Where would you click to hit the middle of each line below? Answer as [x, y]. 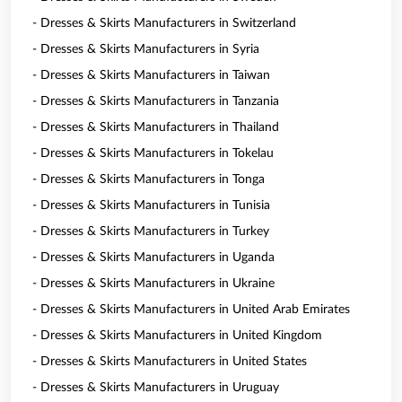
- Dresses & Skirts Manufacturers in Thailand [156, 127]
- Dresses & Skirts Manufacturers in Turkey [151, 232]
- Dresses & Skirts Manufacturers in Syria [146, 49]
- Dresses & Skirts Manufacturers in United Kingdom [177, 336]
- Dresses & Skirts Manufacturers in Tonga [149, 179]
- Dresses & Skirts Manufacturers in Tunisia [151, 205]
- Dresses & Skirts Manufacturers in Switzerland [164, 23]
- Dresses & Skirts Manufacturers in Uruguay [156, 388]
